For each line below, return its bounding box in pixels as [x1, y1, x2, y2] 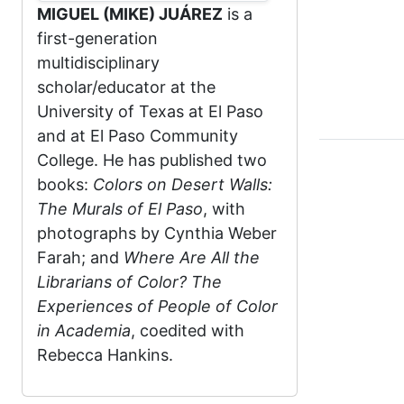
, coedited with [131, 321, 244, 341]
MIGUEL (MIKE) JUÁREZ [37, 5, 223, 24]
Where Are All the [124, 248, 260, 268]
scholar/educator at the [37, 78, 216, 97]
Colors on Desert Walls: [93, 175, 272, 195]
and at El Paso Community [37, 126, 238, 146]
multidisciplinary [37, 53, 160, 73]
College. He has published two [37, 151, 267, 170]
